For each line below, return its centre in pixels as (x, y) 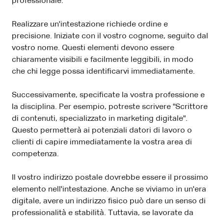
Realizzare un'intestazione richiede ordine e (90, 25)
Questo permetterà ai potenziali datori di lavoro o (102, 131)
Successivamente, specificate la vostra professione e (108, 96)
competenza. (35, 154)
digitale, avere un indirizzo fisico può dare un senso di (109, 202)
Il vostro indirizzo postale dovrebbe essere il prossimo (110, 178)
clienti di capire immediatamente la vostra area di (102, 143)
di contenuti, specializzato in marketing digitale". (100, 119)
